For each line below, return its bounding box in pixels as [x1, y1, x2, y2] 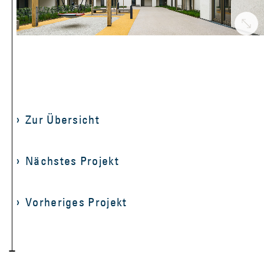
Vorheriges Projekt [25, 194, 127, 209]
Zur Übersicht [25, 112, 100, 127]
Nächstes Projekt [25, 153, 119, 168]
